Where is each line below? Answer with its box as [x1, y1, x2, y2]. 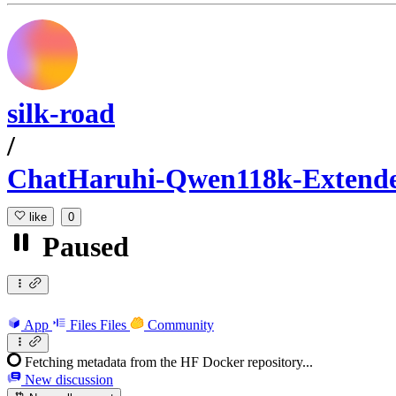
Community [148, 316, 214, 332]
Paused [35, 231, 129, 263]
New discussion [21, 371, 113, 387]
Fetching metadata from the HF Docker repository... [25, 354, 313, 369]
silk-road [7, 97, 115, 130]
